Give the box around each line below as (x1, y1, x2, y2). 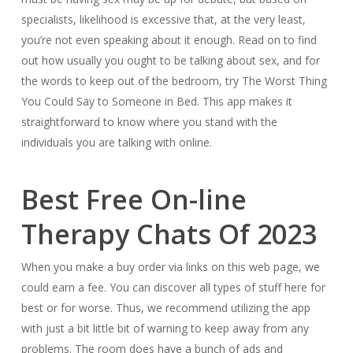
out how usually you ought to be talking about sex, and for (20, 53, 320, 68)
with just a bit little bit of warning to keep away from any (20, 321, 309, 336)
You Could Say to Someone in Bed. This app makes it (20, 94, 292, 109)
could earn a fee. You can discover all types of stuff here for (20, 280, 325, 295)
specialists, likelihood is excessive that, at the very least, (20, 12, 306, 27)
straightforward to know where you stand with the (20, 114, 277, 129)
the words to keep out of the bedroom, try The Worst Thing (20, 73, 327, 88)
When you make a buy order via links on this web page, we (20, 259, 320, 274)
